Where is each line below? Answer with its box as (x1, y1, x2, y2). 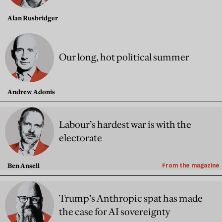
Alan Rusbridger (7, 14, 58, 22)
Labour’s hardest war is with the (59, 118, 191, 130)
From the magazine (162, 162, 220, 169)
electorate (59, 131, 102, 144)
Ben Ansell (7, 162, 40, 170)
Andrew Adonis (7, 88, 55, 96)
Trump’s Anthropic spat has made (59, 192, 203, 204)
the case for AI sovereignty (59, 205, 170, 218)
